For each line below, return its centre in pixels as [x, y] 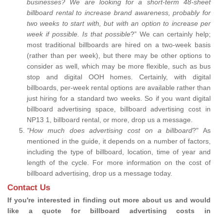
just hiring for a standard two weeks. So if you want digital [119, 98]
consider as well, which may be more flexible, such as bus [119, 66]
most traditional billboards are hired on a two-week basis [119, 45]
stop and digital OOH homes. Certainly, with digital [119, 77]
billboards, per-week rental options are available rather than [119, 88]
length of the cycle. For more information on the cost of [119, 163]
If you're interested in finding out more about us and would [109, 200]
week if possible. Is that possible [79, 34]
